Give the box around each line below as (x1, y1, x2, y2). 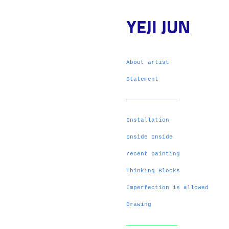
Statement (126, 76, 158, 82)
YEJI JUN (126, 20, 191, 38)
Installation (126, 117, 169, 123)
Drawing (126, 201, 151, 208)
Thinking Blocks (126, 168, 180, 174)
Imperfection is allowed (126, 185, 209, 191)
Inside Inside (126, 134, 173, 140)
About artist (126, 59, 169, 65)
